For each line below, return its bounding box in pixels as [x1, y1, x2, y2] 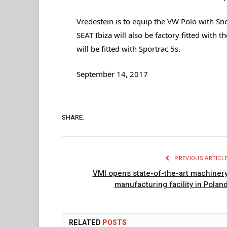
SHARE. [62, 112, 84, 122]
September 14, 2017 [76, 69, 148, 80]
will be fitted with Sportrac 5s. [76, 44, 180, 54]
